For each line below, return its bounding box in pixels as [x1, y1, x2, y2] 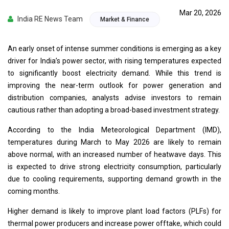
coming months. [8, 187, 60, 196]
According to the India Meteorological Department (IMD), [8, 126, 221, 134]
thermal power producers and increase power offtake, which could [8, 219, 221, 228]
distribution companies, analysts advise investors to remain [8, 94, 221, 102]
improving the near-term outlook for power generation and [8, 81, 221, 90]
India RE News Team [16, 15, 83, 24]
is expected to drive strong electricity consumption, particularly [8, 163, 221, 171]
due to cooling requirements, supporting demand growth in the [8, 175, 221, 184]
